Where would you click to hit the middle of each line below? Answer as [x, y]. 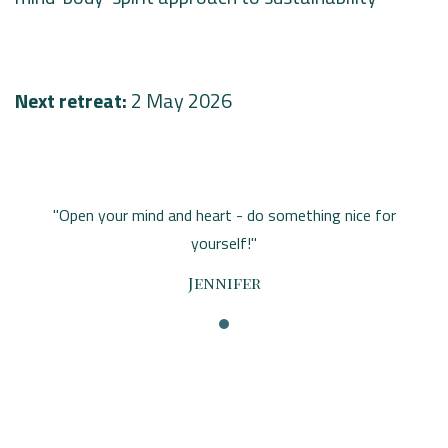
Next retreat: [73, 101]
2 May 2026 [181, 101]
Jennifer [224, 283]
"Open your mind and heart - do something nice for [224, 215]
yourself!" [224, 243]
